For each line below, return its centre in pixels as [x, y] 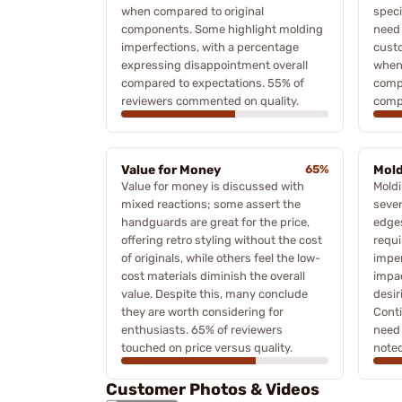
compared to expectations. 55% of [213, 83]
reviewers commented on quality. [210, 100]
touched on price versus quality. [207, 347]
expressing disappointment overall [214, 65]
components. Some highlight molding [222, 29]
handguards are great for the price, [215, 222]
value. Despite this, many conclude [214, 293]
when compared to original [192, 11]
